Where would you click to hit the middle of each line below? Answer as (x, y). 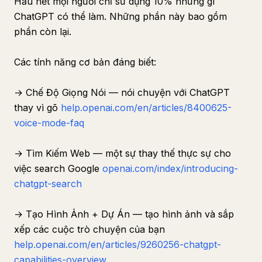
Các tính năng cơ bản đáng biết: (85, 62)
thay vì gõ (37, 108)
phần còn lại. (43, 32)
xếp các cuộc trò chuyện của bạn (89, 229)
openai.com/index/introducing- (170, 168)
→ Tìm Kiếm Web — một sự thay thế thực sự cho (123, 153)
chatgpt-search (48, 184)
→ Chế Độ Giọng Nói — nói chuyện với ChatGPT (122, 92)
